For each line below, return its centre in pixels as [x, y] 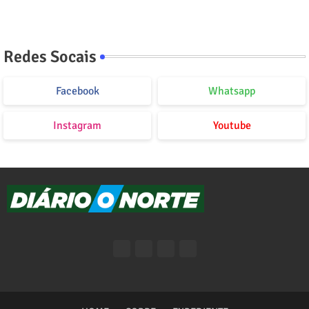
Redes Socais [50, 57]
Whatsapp [232, 91]
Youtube [232, 126]
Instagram [77, 126]
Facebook [77, 91]
